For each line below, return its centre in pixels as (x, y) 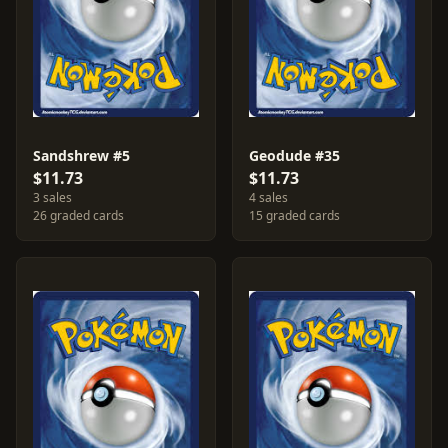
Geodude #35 (294, 155)
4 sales (268, 197)
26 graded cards (78, 215)
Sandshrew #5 (81, 155)
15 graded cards (294, 215)
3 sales (52, 197)
